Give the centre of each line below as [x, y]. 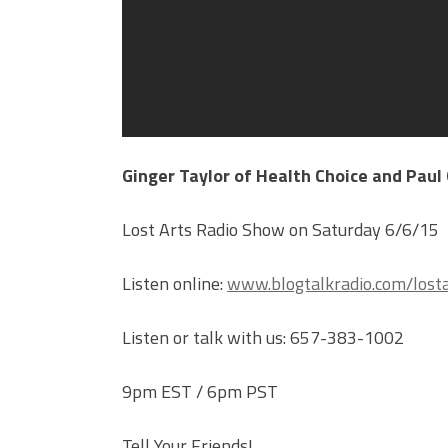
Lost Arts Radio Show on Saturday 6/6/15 [280, 230]
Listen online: [174, 284]
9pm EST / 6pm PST [200, 392]
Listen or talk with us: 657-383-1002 [263, 338]
